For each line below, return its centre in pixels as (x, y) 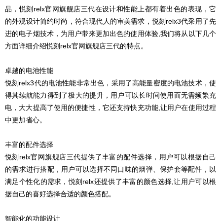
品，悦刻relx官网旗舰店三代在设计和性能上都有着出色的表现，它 (110, 9)
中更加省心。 (26, 120)
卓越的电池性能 (29, 71)
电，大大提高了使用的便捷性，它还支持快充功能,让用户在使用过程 (110, 108)
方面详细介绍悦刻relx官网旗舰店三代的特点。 (76, 46)
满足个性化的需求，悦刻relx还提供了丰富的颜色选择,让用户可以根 (110, 182)
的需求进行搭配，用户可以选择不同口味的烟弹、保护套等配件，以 (110, 169)
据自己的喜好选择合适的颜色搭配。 (60, 194)
